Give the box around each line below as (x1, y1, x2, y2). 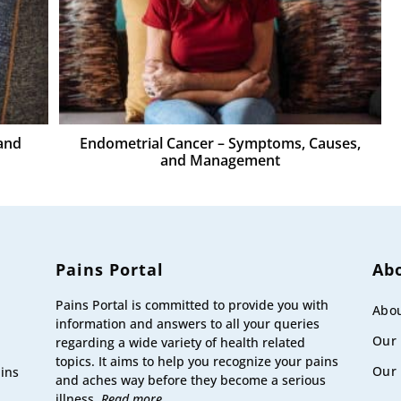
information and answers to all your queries (55, 315, 320, 333)
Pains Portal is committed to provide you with (55, 296, 329, 314)
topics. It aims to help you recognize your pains (55, 353, 339, 371)
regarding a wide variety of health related (55, 334, 306, 352)
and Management (160, 150, 281, 171)
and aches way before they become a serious (55, 371, 327, 389)
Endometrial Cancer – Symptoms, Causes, (80, 133, 362, 154)
